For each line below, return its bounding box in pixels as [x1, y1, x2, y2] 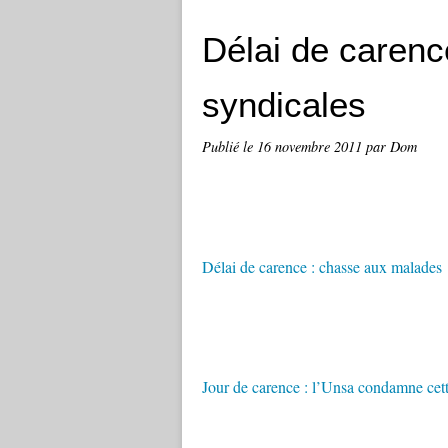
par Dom [366, 137, 417, 156]
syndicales [202, 85, 366, 124]
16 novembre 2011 [257, 137, 366, 156]
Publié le [202, 137, 257, 156]
